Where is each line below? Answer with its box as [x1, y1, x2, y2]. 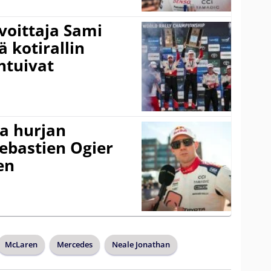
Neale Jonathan [112, 238, 170, 250]
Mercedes [57, 238, 93, 250]
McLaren [5, 238, 38, 250]
